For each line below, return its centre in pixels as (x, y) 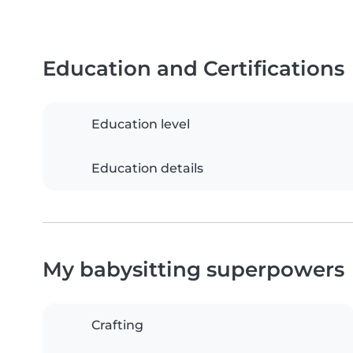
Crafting (117, 325)
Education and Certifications (193, 69)
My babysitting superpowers (193, 269)
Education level (141, 124)
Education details (147, 169)
